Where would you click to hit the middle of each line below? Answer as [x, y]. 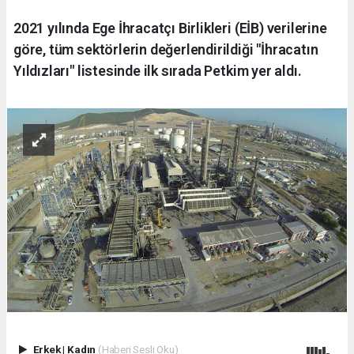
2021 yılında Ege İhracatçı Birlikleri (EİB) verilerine [170, 28]
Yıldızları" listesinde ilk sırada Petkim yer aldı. [158, 71]
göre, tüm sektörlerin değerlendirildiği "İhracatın [166, 50]
